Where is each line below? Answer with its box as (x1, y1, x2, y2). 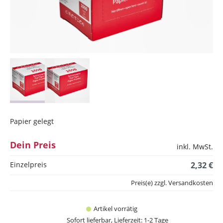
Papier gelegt (10, 116, 54, 126)
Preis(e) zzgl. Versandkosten (131, 178, 213, 187)
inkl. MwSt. (177, 142, 213, 151)
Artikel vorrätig (93, 204, 137, 213)
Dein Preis (10, 139, 56, 151)
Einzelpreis (10, 160, 47, 169)
